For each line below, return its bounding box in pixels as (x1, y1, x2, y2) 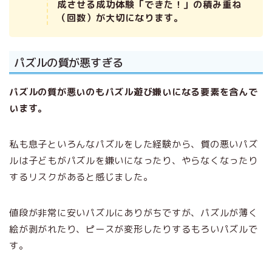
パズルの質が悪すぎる (14, 54, 123, 70)
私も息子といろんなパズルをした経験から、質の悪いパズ (9, 137, 258, 151)
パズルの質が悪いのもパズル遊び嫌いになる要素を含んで (9, 85, 258, 98)
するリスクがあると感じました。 (9, 170, 153, 183)
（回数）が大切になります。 (57, 12, 183, 25)
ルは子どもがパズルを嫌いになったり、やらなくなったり (9, 154, 258, 167)
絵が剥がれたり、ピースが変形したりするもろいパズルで (9, 222, 258, 236)
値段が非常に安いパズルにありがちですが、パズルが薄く (9, 206, 258, 219)
